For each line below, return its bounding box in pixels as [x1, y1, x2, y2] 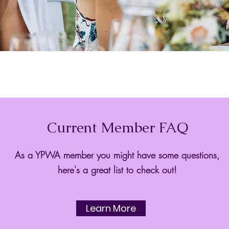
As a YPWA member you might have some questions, [14, 148, 220, 161]
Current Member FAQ [47, 118, 188, 136]
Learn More [86, 201, 136, 215]
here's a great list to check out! [57, 163, 177, 176]
